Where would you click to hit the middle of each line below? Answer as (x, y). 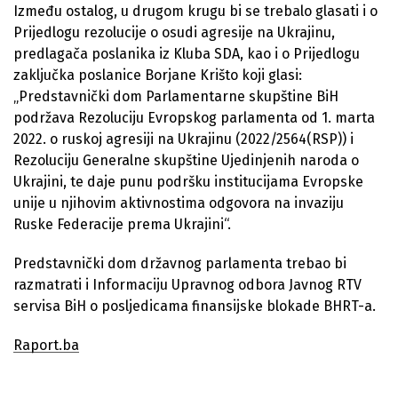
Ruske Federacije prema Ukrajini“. (122, 224)
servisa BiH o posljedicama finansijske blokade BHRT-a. (195, 306)
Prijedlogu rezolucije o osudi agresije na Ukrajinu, (174, 32)
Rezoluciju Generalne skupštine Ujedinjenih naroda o (186, 160)
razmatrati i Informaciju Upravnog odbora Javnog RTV (187, 284)
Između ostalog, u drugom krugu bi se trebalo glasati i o (195, 11)
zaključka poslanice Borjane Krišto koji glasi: (158, 75)
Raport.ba (46, 345)
